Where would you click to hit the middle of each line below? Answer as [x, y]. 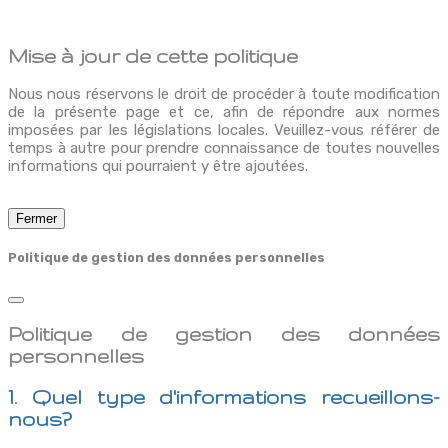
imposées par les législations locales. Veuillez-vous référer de [224, 130]
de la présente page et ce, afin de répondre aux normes [224, 112]
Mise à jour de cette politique [153, 55]
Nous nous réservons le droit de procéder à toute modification [224, 94]
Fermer [36, 219]
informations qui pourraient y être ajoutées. [158, 166]
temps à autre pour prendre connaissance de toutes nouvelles [224, 148]
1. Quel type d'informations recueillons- [224, 396]
